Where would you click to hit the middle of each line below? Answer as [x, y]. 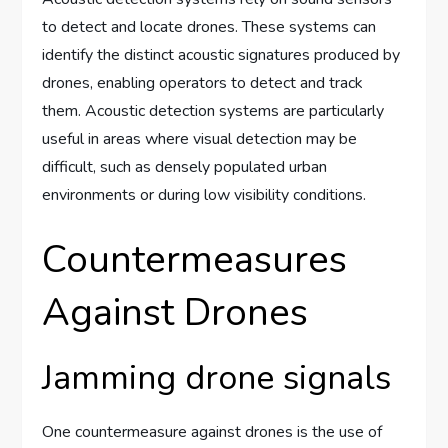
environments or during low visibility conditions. [204, 195]
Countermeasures [195, 260]
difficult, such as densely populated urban [185, 167]
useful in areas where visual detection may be [200, 139]
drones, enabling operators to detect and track [203, 83]
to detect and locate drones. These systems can [209, 27]
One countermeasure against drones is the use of [212, 432]
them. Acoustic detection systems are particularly [213, 111]
